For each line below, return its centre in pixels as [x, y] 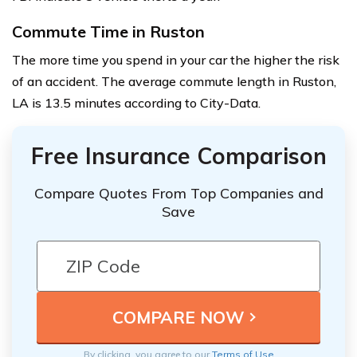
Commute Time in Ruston [108, 32]
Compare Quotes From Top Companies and [178, 194]
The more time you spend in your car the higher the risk [176, 60]
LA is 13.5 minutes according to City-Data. [136, 103]
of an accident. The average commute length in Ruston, [174, 82]
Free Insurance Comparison [178, 156]
